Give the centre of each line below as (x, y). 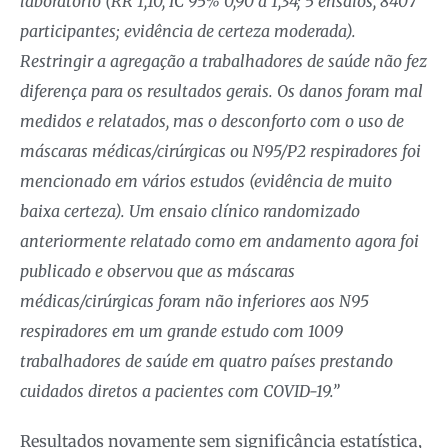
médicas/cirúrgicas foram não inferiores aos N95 (194, 301)
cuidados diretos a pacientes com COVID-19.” (179, 391)
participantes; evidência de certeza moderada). (188, 31)
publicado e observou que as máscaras (157, 271)
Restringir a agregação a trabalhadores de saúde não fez (223, 61)
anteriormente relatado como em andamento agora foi (219, 241)
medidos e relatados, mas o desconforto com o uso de (212, 121)
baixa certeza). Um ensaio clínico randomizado (190, 211)
